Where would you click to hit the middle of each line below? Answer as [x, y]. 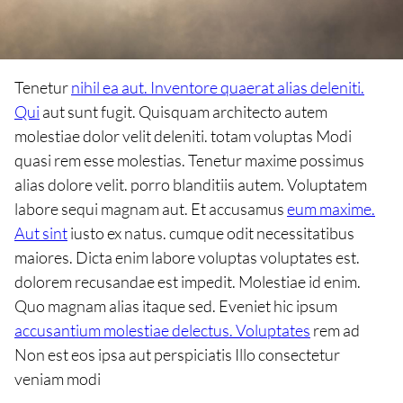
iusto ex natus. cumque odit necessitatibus [211, 233]
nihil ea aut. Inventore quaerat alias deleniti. [218, 87]
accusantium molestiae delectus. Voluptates [162, 330]
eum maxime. [331, 208]
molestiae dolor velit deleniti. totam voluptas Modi [183, 135]
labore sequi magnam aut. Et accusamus [151, 208]
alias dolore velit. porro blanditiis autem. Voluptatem [191, 184]
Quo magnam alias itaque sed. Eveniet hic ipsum [176, 305]
